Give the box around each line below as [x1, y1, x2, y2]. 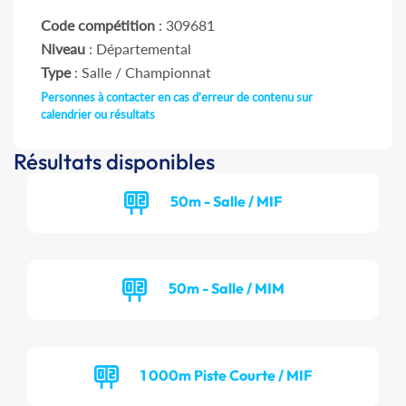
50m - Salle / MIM [168, 278, 285, 297]
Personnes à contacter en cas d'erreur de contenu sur [41, 90, 313, 105]
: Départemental [85, 40, 191, 58]
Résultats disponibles [14, 148, 215, 176]
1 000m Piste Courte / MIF [140, 365, 312, 384]
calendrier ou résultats [41, 107, 155, 122]
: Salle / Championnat [71, 63, 211, 82]
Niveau [41, 40, 85, 58]
